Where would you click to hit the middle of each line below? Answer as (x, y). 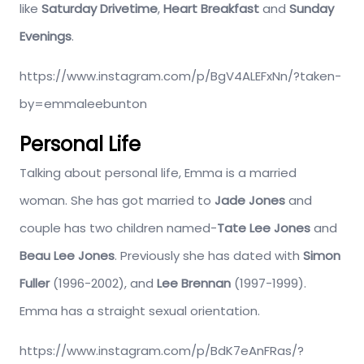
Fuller (35, 284)
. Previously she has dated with (209, 256)
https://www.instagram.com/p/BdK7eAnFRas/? (162, 351)
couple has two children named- (118, 228)
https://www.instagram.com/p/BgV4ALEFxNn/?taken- (180, 76)
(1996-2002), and (103, 284)
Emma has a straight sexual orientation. (140, 311)
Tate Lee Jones (265, 228)
